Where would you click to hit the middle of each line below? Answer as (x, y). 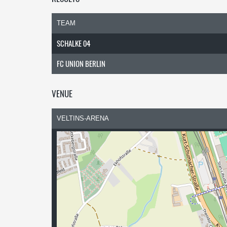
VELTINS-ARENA (83, 118)
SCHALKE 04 (73, 43)
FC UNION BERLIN (81, 63)
